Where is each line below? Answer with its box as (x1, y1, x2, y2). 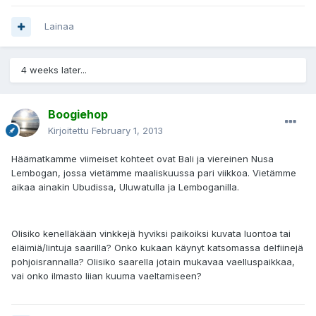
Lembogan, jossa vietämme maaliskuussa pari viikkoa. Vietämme (11, 167, 296, 179)
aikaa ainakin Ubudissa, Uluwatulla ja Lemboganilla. (11, 181, 239, 193)
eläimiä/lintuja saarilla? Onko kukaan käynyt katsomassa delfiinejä (11, 242, 303, 254)
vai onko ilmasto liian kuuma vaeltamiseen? (11, 270, 202, 282)
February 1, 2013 (92, 125, 163, 137)
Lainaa (44, 20, 74, 32)
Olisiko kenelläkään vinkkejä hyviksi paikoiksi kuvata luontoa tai (11, 228, 291, 240)
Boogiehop (48, 107, 108, 122)
